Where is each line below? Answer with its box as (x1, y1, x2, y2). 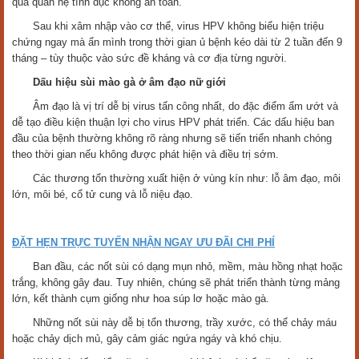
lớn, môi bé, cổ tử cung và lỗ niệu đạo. (12, 188, 193, 200)
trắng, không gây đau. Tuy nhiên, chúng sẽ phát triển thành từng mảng (12, 276, 340, 288)
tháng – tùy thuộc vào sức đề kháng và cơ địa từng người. (12, 52, 287, 64)
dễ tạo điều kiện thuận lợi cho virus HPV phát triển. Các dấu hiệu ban (12, 116, 334, 128)
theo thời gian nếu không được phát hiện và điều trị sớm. (12, 148, 279, 160)
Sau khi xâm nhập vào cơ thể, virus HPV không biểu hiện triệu (12, 20, 324, 32)
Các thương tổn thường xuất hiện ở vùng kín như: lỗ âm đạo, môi (12, 172, 341, 184)
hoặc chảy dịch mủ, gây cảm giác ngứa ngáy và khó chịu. (12, 333, 282, 345)
